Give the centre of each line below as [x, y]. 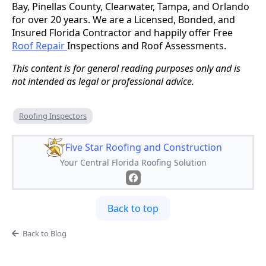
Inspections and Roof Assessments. [147, 45]
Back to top [133, 208]
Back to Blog [44, 233]
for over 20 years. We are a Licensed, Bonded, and [123, 19]
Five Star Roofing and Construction [144, 147]
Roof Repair [39, 45]
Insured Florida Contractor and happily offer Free [122, 32]
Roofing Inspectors [53, 115]
